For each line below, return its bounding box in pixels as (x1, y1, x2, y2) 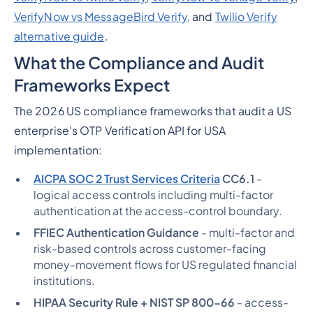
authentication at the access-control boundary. (33, 204, 282, 219)
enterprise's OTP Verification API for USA (13, 124, 226, 138)
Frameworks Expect (13, 74, 170, 95)
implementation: (13, 143, 103, 158)
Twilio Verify (214, 9, 277, 24)
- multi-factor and (198, 226, 295, 240)
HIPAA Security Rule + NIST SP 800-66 (33, 296, 235, 310)
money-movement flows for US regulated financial (33, 258, 297, 272)
